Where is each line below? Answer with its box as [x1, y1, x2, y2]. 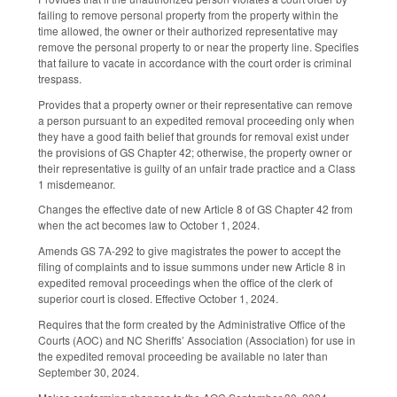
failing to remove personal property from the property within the [38, 6, 339, 22]
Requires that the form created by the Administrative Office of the [38, 316, 346, 332]
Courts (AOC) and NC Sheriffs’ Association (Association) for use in [38, 332, 355, 348]
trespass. [38, 70, 82, 86]
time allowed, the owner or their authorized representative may [38, 22, 338, 38]
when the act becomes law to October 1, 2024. [38, 217, 260, 233]
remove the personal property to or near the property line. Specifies [38, 38, 359, 54]
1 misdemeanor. [38, 175, 115, 191]
